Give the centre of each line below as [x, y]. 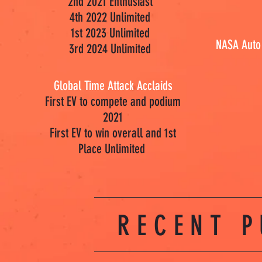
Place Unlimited [113, 149]
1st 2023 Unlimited [110, 33]
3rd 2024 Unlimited [110, 49]
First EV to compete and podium [113, 101]
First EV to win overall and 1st [113, 133]
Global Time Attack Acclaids [113, 86]
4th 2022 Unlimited [110, 17]
